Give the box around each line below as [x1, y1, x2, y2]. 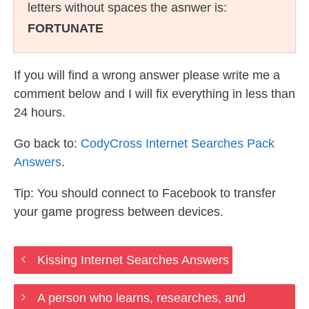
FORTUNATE [28, 21, 103, 35]
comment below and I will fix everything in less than [14, 87, 295, 101]
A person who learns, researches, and [37, 291, 246, 305]
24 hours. [14, 106, 66, 119]
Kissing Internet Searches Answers [37, 253, 229, 267]
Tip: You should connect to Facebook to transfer [14, 186, 276, 200]
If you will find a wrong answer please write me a [14, 68, 280, 82]
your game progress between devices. [14, 205, 223, 219]
